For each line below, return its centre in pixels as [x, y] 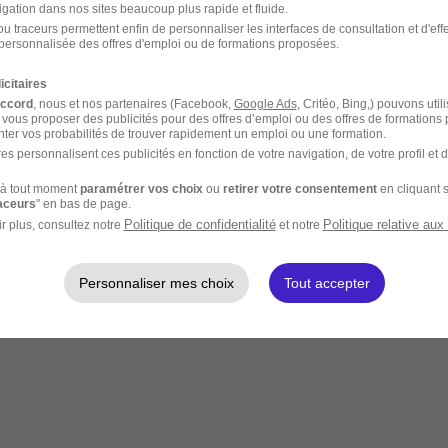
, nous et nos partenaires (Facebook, [133, 103]
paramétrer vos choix [141, 188]
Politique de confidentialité [199, 224]
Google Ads [265, 103]
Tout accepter [326, 282]
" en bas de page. [83, 203]
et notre [299, 224]
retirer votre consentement [299, 188]
